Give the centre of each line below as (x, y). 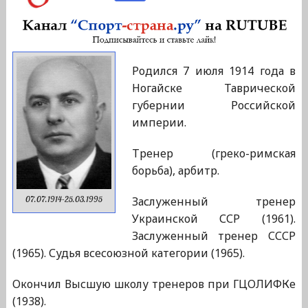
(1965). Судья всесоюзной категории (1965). (128, 253)
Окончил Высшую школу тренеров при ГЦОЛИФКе (154, 284)
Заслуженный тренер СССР (214, 236)
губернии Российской (214, 106)
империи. (159, 123)
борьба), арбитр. (175, 171)
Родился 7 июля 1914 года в (214, 71)
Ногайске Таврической (214, 88)
